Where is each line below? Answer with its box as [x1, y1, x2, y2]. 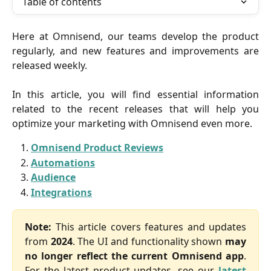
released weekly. [12, 59, 87, 72]
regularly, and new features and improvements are [12, 44, 259, 57]
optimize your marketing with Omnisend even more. [12, 117, 252, 131]
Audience [31, 171, 76, 184]
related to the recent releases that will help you [12, 102, 259, 116]
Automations [31, 155, 95, 169]
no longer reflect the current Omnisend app [25, 249, 244, 263]
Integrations [31, 185, 92, 199]
